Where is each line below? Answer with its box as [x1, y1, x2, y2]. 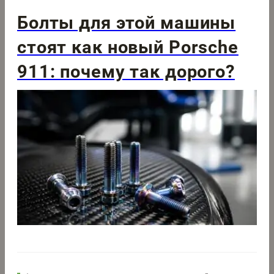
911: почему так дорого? [17, 61, 235, 83]
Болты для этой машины [17, 12, 236, 34]
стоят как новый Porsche [17, 37, 239, 58]
